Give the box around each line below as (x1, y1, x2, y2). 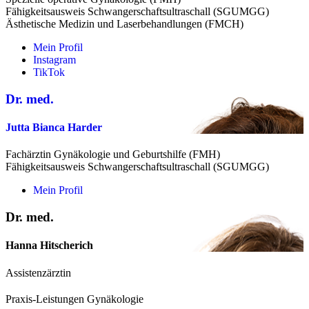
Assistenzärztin (6, 266, 71, 279)
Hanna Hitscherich (6, 239, 93, 252)
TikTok (33, 66, 65, 79)
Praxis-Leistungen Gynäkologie (6, 292, 143, 305)
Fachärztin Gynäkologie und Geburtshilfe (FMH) (6, 148, 220, 161)
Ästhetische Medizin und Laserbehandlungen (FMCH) (6, 18, 243, 30)
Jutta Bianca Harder (6, 121, 102, 133)
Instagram (33, 54, 76, 66)
